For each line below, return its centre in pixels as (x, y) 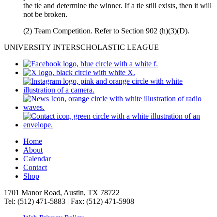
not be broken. (45, 15)
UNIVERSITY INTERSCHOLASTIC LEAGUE (81, 47)
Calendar (37, 159)
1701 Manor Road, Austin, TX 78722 (62, 193)
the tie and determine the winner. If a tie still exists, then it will (117, 6)
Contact (35, 168)
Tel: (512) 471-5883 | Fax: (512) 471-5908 (69, 201)
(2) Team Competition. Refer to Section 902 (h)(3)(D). (106, 31)
